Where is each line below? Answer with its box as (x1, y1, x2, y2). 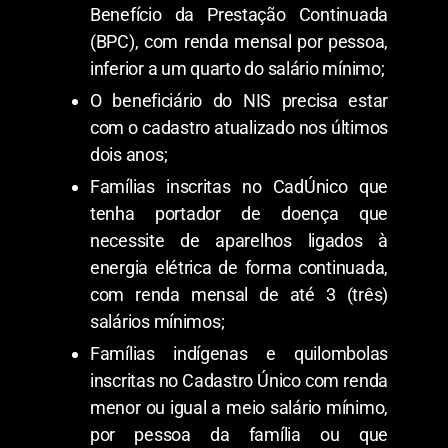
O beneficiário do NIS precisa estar (90, 89, 388, 111)
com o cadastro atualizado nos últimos (90, 116, 388, 138)
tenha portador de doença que (90, 202, 388, 224)
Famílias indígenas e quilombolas (90, 342, 388, 364)
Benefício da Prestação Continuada (90, 3, 388, 25)
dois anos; (90, 143, 168, 165)
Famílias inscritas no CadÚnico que (90, 175, 388, 197)
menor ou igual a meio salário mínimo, (90, 396, 388, 418)
